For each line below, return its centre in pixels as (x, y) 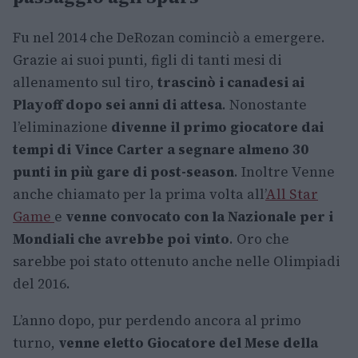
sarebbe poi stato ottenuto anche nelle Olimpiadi (177, 261)
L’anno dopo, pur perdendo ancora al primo (157, 320)
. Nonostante (265, 104)
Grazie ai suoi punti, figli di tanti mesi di (147, 60)
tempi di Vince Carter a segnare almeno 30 (161, 149)
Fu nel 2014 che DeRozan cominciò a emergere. (169, 37)
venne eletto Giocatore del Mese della (188, 342)
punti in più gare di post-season (123, 171)
